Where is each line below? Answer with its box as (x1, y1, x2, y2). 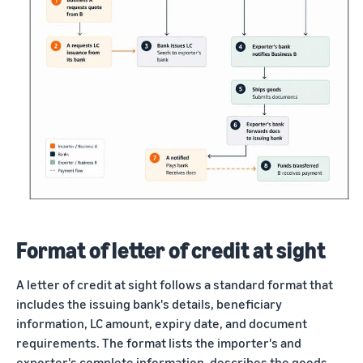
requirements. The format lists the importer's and (16, 334, 301, 351)
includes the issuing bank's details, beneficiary (16, 295, 282, 312)
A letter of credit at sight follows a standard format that (16, 275, 333, 293)
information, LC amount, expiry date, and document (16, 314, 307, 331)
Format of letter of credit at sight (16, 236, 326, 263)
